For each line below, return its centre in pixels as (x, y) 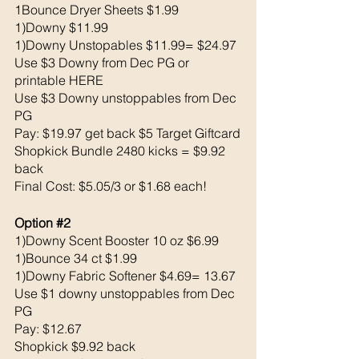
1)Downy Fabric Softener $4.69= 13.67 (125, 275)
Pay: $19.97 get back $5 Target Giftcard (127, 133)
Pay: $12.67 (50, 328)
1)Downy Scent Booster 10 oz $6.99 (117, 240)
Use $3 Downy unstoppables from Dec (127, 97)
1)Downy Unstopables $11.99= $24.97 (125, 44)
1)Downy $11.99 (61, 27)
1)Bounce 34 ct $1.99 (76, 258)
